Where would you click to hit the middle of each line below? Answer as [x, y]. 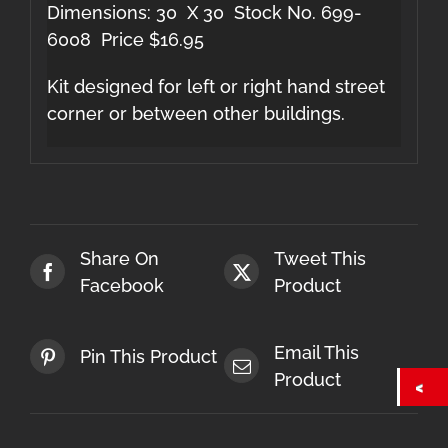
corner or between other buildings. [195, 114]
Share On [119, 258]
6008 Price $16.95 [125, 40]
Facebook [122, 285]
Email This [316, 352]
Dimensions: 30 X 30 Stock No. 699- [204, 13]
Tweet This [320, 258]
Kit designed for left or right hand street [215, 87]
